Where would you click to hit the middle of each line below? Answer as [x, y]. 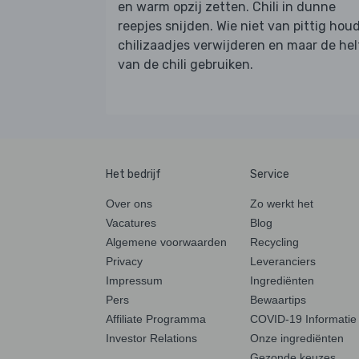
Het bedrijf [133, 174]
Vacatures [131, 222]
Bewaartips [278, 299]
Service [270, 174]
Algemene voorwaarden [166, 242]
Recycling [274, 242]
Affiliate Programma [156, 319]
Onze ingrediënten [297, 338]
